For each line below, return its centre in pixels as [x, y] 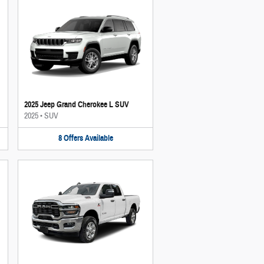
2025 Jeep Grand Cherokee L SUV [77, 105]
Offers [73, 138]
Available [99, 138]
